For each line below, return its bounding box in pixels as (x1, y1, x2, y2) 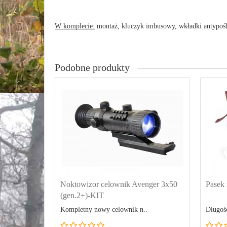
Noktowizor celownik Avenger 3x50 (60, 180, 177, 188)
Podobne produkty (55, 62, 130, 73)
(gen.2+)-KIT (60, 191, 104, 200)
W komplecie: (55, 22, 95, 30)
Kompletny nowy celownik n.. (60, 206, 147, 213)
